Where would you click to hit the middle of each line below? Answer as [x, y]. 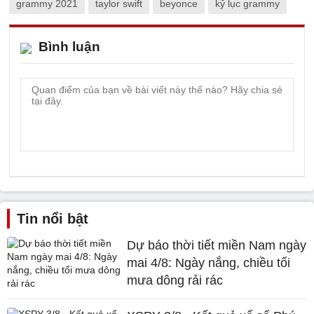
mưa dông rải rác [175, 280]
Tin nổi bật [53, 219]
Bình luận [69, 47]
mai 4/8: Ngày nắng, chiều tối [209, 263]
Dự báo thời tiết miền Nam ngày [217, 245]
